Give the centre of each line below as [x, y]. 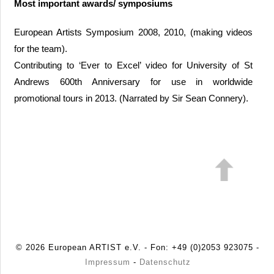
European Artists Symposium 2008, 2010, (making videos [134, 32]
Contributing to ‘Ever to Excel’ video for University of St [134, 65]
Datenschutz [165, 262]
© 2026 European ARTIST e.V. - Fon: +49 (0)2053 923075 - [138, 248]
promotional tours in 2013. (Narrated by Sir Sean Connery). [131, 98]
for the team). [41, 48]
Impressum [107, 262]
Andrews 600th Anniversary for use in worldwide [134, 81]
